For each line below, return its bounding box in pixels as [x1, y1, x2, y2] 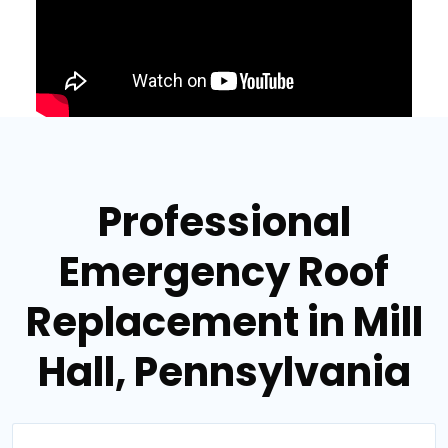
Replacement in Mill [25, 293, 423, 350]
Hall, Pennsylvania [37, 343, 411, 400]
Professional [97, 193, 351, 250]
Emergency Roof [59, 243, 389, 300]
